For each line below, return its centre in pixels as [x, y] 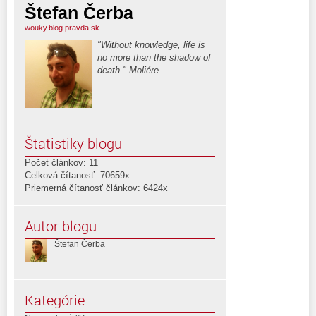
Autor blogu [61, 226]
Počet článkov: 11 [61, 162]
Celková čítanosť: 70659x [77, 175]
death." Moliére [128, 70]
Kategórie [55, 300]
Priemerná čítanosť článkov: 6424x [96, 188]
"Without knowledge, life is [151, 44]
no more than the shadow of [154, 57]
